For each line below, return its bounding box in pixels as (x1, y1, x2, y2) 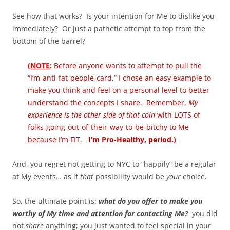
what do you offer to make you (99, 196, 202, 206)
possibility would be (93, 171, 166, 182)
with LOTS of (155, 110, 200, 120)
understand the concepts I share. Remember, (28, 98, 188, 108)
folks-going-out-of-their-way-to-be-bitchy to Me (28, 122, 189, 132)
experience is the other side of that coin (28, 110, 155, 120)
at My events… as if (12, 171, 80, 182)
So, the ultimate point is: (12, 196, 99, 206)
